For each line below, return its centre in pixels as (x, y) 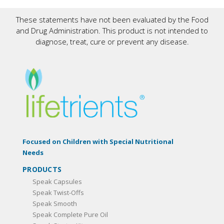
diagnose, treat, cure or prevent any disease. (112, 41)
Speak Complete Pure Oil (70, 214)
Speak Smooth (55, 203)
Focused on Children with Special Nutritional (98, 141)
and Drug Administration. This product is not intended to (112, 30)
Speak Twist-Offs (58, 192)
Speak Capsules (57, 181)
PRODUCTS (42, 169)
